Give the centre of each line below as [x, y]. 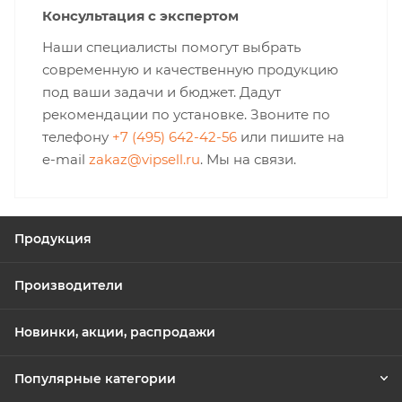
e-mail [66, 159]
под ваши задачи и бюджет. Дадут [162, 92]
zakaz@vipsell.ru [144, 159]
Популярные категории [95, 379]
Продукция [53, 239]
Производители [69, 285]
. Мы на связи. [248, 159]
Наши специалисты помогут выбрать [171, 47]
